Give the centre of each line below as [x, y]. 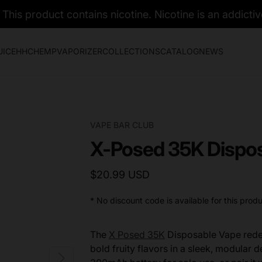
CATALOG [179, 51]
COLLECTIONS [131, 51]
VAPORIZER [79, 51]
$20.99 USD [120, 175]
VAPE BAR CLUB [122, 125]
